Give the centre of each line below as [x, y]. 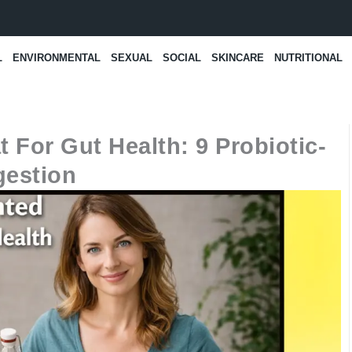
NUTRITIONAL [309, 58]
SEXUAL [132, 58]
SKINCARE [238, 58]
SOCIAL [182, 58]
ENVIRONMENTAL [57, 58]
